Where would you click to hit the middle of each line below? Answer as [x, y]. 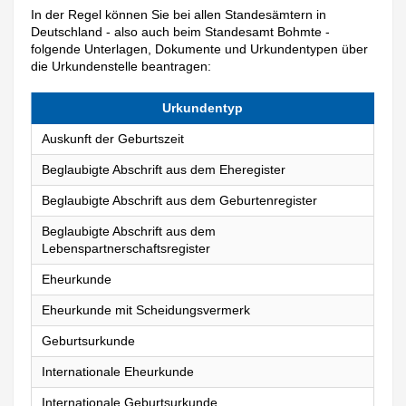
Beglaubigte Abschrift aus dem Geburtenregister [179, 201]
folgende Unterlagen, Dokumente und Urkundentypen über [200, 48]
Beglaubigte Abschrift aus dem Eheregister [163, 170]
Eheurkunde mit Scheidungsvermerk [145, 310]
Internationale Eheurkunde [117, 372]
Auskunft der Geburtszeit [112, 139]
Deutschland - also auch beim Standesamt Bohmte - [181, 31]
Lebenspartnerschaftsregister [126, 249]
